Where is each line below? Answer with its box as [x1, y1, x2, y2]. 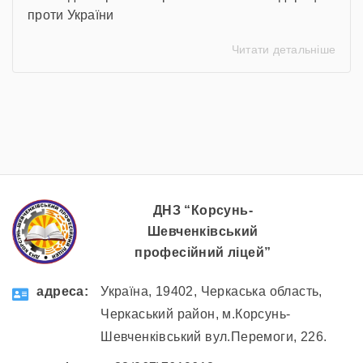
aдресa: [36, 284, 89, 298]
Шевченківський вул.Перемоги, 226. [100, 329, 327, 344]
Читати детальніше [231, 42, 335, 56]
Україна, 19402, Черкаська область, [100, 284, 322, 298]
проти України [28, 7, 114, 22]
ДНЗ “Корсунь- [152, 203, 253, 217]
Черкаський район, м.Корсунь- [100, 306, 291, 321]
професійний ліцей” [135, 245, 271, 259]
